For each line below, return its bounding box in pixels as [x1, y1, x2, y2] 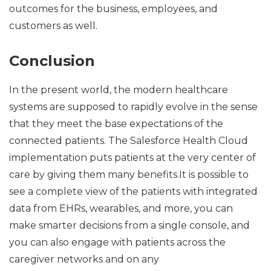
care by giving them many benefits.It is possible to [9, 168, 249, 180]
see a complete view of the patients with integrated [9, 185, 258, 197]
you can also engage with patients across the [9, 236, 226, 248]
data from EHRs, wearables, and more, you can [9, 202, 233, 214]
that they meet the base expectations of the [9, 117, 223, 129]
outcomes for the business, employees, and [9, 2, 218, 15]
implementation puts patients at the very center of [9, 151, 256, 163]
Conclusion [9, 51, 95, 70]
